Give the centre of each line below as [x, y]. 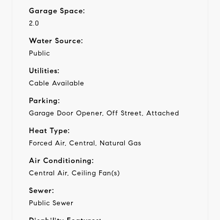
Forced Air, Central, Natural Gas [85, 143]
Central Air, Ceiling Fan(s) [74, 173]
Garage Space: [57, 11]
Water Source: [56, 41]
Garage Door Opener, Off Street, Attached [104, 113]
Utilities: [44, 70]
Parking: [44, 100]
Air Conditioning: [61, 160]
